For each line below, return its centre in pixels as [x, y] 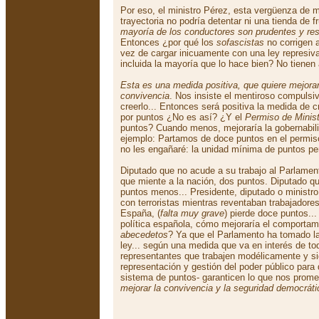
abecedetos [144, 235]
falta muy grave [192, 213]
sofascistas [240, 42]
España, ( [140, 213]
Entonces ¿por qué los [168, 42]
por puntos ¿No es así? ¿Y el [183, 117]
